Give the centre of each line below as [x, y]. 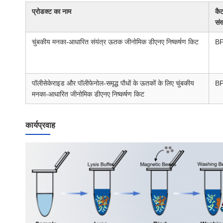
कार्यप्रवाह [40, 125]
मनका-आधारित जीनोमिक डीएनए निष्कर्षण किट [88, 94]
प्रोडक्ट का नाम [52, 12]
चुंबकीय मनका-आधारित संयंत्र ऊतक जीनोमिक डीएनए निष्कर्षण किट [115, 42]
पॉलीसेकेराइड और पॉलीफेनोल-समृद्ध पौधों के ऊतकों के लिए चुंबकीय [113, 83]
